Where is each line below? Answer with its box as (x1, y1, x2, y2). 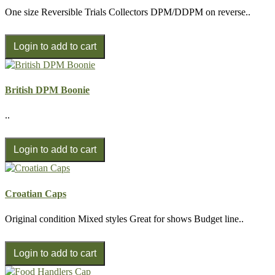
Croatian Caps (5, 188, 66, 199)
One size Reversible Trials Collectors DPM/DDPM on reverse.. (5, 6, 250, 17)
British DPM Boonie (5, 85, 90, 96)
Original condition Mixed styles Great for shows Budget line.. (5, 213, 244, 224)
